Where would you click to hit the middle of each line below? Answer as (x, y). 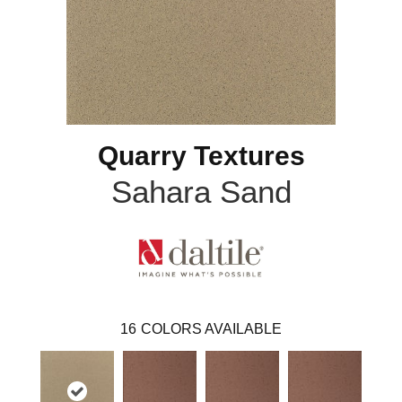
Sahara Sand (201, 192)
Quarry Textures (201, 156)
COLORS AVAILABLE (211, 328)
